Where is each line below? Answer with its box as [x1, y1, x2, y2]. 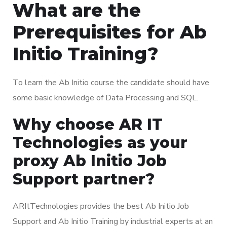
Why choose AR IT [13, 115, 163, 134]
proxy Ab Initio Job [13, 151, 167, 170]
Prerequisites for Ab [13, 20, 207, 43]
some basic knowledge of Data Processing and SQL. [13, 92, 198, 103]
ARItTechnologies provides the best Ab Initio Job [13, 200, 189, 212]
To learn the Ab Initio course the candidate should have [13, 77, 209, 88]
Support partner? [13, 169, 155, 188]
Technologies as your [13, 133, 187, 152]
